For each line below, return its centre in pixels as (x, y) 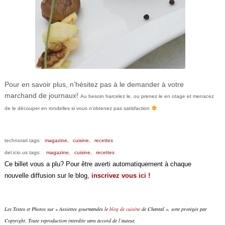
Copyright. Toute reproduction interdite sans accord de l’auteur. (70, 220)
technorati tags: (23, 140)
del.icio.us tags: (24, 152)
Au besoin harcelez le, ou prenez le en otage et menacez (147, 96)
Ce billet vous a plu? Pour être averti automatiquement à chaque (98, 164)
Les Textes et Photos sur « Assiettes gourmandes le (57, 209)
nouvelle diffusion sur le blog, (48, 175)
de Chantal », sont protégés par (173, 209)
